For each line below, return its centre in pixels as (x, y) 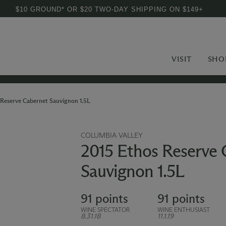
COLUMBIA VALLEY (111, 135)
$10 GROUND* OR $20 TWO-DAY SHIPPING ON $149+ (109, 9)
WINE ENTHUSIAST (183, 210)
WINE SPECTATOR (105, 210)
